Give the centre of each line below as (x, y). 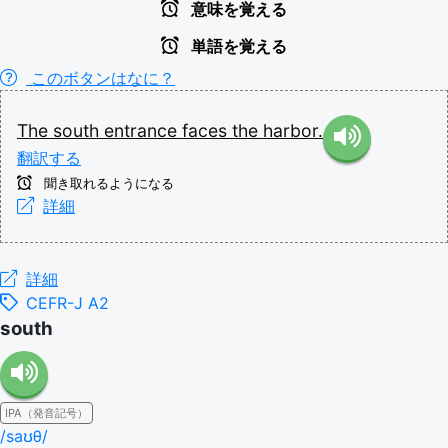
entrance (143, 130)
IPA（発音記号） (46, 412)
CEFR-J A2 (67, 302)
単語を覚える (237, 46)
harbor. (293, 130)
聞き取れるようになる (107, 183)
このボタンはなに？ (100, 77)
